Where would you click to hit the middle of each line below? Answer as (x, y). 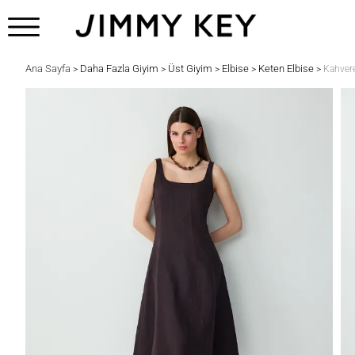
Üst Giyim (190, 69)
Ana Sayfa (48, 69)
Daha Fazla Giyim (119, 69)
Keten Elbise (286, 69)
